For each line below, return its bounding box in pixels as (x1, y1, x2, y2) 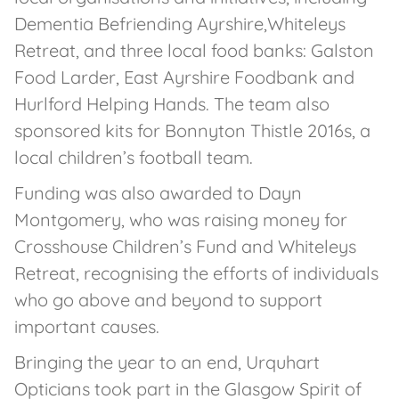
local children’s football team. (14, 146, 253, 168)
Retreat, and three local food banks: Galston (14, 39, 374, 61)
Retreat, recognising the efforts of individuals (14, 262, 379, 284)
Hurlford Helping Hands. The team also (14, 93, 330, 115)
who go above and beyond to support (14, 289, 322, 311)
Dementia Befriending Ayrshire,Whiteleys (14, 12, 346, 35)
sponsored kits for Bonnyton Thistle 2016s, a (14, 119, 370, 142)
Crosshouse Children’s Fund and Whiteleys (14, 235, 356, 257)
